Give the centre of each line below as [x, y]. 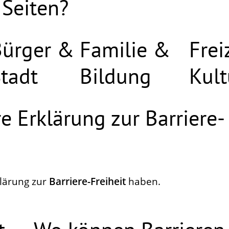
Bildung [116, 76]
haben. [143, 182]
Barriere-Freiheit [87, 182]
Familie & [125, 50]
